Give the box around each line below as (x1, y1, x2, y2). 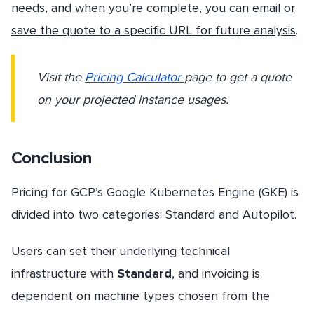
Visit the (37, 69, 85, 86)
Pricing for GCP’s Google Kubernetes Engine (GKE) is (11, 184, 299, 200)
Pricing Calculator (85, 69, 184, 86)
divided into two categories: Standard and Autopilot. (11, 207, 296, 223)
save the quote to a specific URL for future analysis (11, 22, 296, 39)
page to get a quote (184, 69, 292, 86)
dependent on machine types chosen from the (11, 287, 270, 303)
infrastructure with (11, 265, 117, 281)
